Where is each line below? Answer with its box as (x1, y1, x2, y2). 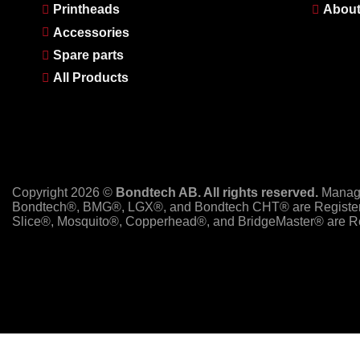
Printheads (52, 2, 120, 17)
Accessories (52, 25, 129, 39)
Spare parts (52, 47, 124, 62)
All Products (52, 71, 129, 85)
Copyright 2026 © (12, 185, 116, 199)
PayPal (11, 333, 53, 347)
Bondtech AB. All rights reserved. (116, 185, 318, 199)
